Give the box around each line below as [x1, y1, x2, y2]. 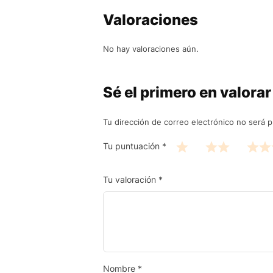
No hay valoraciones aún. [103, 44, 199, 54]
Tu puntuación [103, 141, 162, 152]
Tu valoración [103, 174, 158, 185]
